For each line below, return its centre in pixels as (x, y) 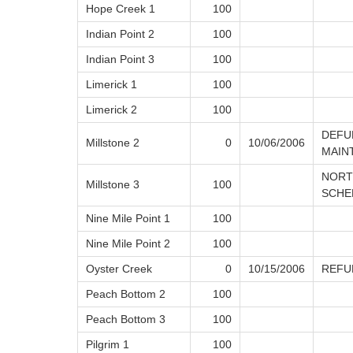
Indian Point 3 (120, 59)
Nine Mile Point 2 (128, 244)
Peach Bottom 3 (126, 320)
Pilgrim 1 (108, 345)
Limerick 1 (111, 85)
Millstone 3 (113, 185)
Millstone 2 (113, 143)
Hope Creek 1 (121, 9)
